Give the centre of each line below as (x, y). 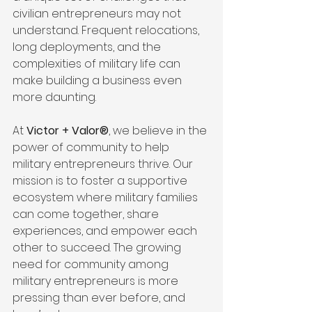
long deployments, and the (88, 47)
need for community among (92, 265)
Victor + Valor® (68, 131)
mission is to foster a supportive (101, 181)
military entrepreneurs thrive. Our (104, 164)
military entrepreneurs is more (97, 281)
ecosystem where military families (107, 198)
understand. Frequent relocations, (107, 31)
